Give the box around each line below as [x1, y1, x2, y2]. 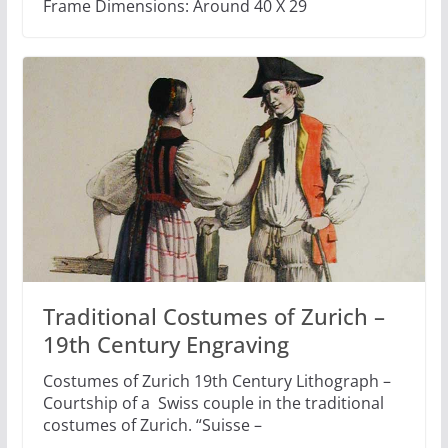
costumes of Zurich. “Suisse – [42, 414, 262, 437]
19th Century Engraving [42, 329, 289, 360]
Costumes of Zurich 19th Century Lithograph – [42, 370, 391, 393]
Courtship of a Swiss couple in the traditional [42, 392, 384, 415]
